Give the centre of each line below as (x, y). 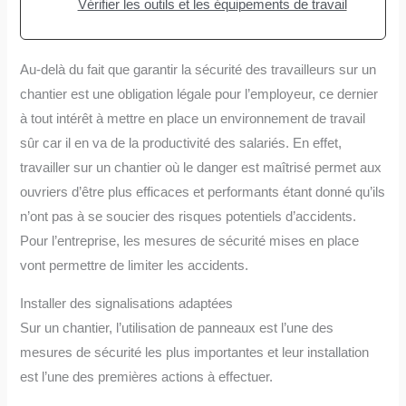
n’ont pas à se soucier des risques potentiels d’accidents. (188, 217)
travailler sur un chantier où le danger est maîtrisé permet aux (201, 168)
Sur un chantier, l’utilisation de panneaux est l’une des (177, 328)
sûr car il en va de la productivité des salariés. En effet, (181, 144)
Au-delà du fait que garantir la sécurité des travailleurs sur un (198, 70)
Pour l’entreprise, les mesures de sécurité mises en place (190, 242)
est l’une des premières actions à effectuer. (147, 377)
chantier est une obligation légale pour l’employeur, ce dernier (199, 95)
